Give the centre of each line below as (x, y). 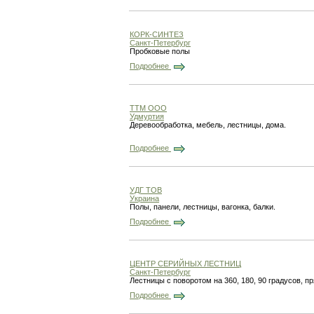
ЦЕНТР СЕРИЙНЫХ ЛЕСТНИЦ (185, 264)
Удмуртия (147, 116)
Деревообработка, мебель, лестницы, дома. (208, 125)
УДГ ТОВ (146, 190)
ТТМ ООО (148, 108)
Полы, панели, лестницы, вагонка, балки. (203, 207)
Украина (144, 198)
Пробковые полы (160, 51)
